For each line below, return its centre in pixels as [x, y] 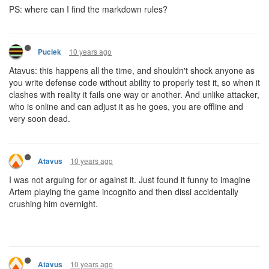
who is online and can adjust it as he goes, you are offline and [126, 106]
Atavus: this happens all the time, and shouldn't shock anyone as [132, 70]
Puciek [50, 52]
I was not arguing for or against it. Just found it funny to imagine [130, 180]
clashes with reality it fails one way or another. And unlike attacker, [134, 94]
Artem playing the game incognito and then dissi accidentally [124, 192]
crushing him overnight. [53, 204]
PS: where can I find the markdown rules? [88, 9]
